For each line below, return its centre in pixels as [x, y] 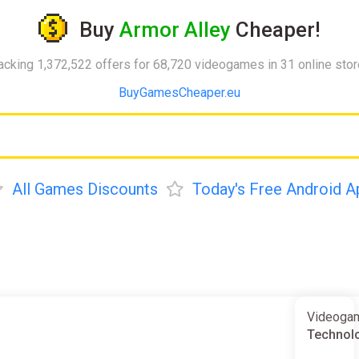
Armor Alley [175, 30]
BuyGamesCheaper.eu [179, 92]
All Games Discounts [85, 189]
